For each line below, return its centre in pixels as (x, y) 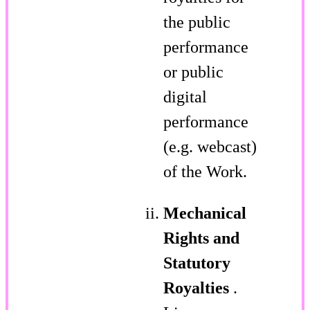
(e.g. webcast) (210, 146)
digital (185, 97)
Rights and (201, 238)
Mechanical (205, 213)
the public (197, 22)
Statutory (197, 263)
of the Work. (205, 171)
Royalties (198, 288)
